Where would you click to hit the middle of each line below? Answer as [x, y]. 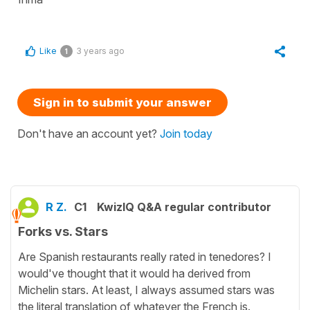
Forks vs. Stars [63, 231]
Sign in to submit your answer [122, 102]
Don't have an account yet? [89, 133]
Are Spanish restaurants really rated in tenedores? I [145, 257]
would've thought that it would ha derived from [134, 274]
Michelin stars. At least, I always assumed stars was [146, 290]
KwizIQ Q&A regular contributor [184, 207]
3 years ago [100, 51]
